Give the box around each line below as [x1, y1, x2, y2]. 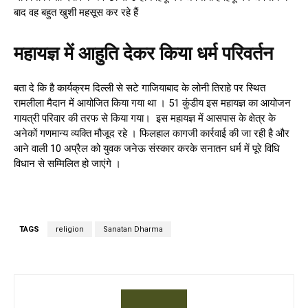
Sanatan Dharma [103, 225, 163, 234]
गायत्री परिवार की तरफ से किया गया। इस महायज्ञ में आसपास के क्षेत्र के [14, 112, 276, 125]
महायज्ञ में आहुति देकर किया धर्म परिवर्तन [14, 43, 273, 65]
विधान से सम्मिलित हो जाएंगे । [14, 157, 121, 170]
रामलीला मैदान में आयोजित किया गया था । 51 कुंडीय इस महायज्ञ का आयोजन [14, 97, 291, 110]
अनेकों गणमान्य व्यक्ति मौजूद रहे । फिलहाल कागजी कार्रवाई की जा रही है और [14, 127, 289, 140]
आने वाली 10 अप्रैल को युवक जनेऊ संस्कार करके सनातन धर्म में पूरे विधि [14, 142, 280, 155]
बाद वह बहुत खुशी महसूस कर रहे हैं [14, 6, 138, 19]
